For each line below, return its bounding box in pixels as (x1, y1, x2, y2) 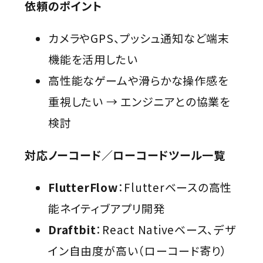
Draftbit (48, 221, 96, 238)
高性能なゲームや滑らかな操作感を (48, 72, 229, 89)
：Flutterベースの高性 (117, 179, 232, 195)
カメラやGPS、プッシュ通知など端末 (48, 30, 230, 46)
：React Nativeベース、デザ (96, 221, 236, 238)
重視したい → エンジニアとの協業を (48, 93, 231, 110)
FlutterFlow (48, 179, 118, 195)
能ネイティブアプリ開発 (48, 200, 165, 217)
